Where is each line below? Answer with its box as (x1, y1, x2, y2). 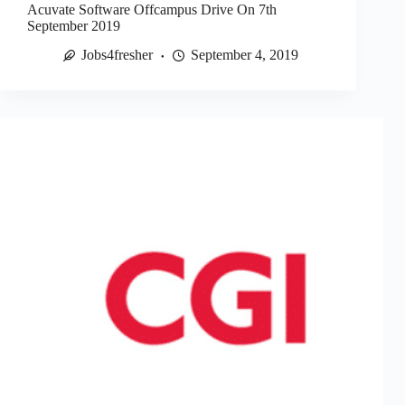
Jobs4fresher (81, 47, 153, 63)
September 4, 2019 (191, 47, 298, 63)
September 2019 (27, 17, 120, 33)
